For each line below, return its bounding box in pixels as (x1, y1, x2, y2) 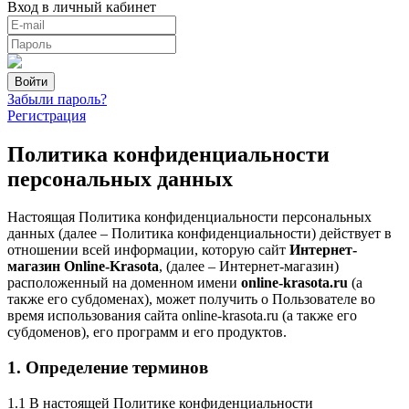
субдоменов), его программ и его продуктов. (7, 324, 287, 341)
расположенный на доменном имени (7, 275, 241, 291)
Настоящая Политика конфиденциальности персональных (7, 209, 372, 225)
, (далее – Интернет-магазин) (159, 258, 339, 275)
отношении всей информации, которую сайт (7, 242, 289, 258)
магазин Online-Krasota (7, 258, 159, 275)
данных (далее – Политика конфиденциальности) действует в (7, 225, 392, 242)
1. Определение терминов (7, 358, 208, 378)
